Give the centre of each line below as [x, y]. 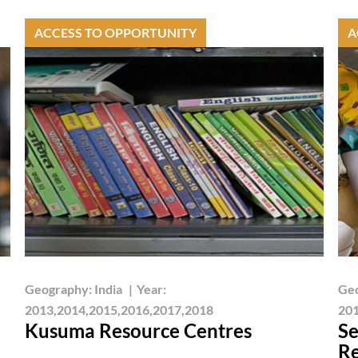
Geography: [59, 288]
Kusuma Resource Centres [138, 330]
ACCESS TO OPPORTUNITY [115, 32]
